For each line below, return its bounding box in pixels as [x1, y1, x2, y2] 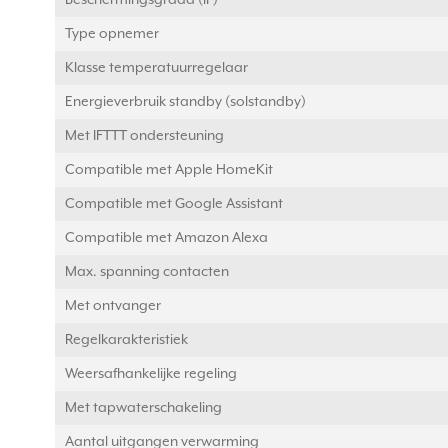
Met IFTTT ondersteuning [65, 128, 224, 145]
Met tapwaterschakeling [65, 400, 222, 417]
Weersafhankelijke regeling [65, 366, 237, 383]
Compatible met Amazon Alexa [65, 230, 268, 247]
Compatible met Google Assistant [65, 196, 283, 213]
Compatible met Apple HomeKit [65, 162, 273, 179]
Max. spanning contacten [65, 264, 229, 281]
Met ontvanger [65, 298, 161, 315]
